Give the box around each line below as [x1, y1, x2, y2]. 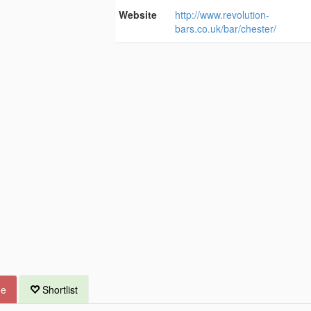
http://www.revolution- [175, 8, 270, 22]
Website [118, 8, 157, 22]
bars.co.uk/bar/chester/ [175, 22, 277, 36]
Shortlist [40, 283, 78, 297]
